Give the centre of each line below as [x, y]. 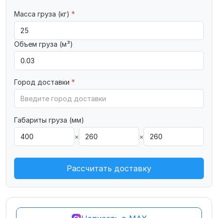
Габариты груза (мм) [49, 120]
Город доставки [43, 82]
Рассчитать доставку [109, 168]
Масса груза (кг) [43, 14]
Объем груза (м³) [44, 44]
